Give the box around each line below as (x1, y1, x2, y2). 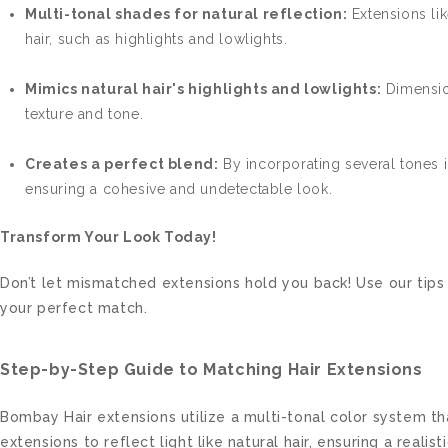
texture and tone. (25, 105, 144, 122)
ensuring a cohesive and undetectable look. (25, 180, 333, 197)
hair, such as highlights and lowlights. (25, 30, 288, 47)
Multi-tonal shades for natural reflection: (25, 5, 348, 22)
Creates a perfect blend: (25, 155, 219, 172)
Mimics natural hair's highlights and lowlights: (25, 80, 382, 97)
